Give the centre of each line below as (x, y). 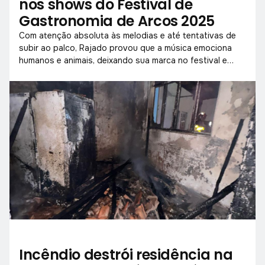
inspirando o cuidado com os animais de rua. (106, 72)
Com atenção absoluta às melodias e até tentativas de (127, 35)
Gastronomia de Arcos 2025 (117, 21)
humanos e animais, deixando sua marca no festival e (123, 60)
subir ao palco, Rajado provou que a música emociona (125, 48)
